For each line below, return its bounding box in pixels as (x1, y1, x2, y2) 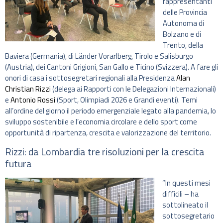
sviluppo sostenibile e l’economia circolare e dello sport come (5, 116, 197, 128)
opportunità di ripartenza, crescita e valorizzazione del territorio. (5, 127, 211, 139)
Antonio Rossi (10, 94, 55, 106)
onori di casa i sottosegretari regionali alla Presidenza (5, 72, 176, 84)
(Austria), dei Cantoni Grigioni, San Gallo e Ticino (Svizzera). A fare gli (5, 61, 218, 73)
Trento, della (163, 39, 203, 51)
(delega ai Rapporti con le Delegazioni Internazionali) (52, 83, 216, 95)
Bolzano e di (163, 28, 201, 40)
